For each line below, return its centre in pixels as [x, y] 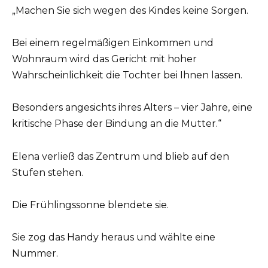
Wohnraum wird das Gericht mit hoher [104, 59]
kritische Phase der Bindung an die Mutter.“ [117, 124]
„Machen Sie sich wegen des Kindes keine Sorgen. [130, 10]
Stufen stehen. [48, 172]
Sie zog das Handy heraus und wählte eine [114, 237]
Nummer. [35, 253]
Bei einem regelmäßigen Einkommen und [113, 43]
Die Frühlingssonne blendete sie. [90, 205]
